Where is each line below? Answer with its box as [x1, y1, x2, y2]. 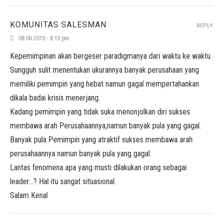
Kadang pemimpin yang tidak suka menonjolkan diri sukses [10, 107, 190, 116]
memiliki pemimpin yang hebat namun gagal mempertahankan [10, 79, 199, 89]
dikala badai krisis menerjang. [10, 93, 100, 103]
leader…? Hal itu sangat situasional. [10, 177, 116, 186]
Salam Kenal [10, 191, 48, 200]
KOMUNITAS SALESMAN [10, 20, 107, 29]
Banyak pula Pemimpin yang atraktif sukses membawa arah [10, 135, 193, 144]
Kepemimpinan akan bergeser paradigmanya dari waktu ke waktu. [10, 51, 212, 61]
